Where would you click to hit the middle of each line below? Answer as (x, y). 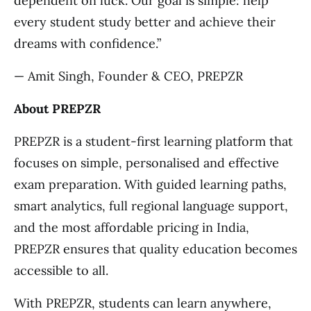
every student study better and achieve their (145, 22)
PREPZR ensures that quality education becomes (155, 249)
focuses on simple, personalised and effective (146, 162)
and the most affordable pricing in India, (132, 227)
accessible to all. (61, 270)
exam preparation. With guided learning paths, (150, 184)
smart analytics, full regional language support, (151, 205)
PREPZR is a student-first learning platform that (153, 141)
